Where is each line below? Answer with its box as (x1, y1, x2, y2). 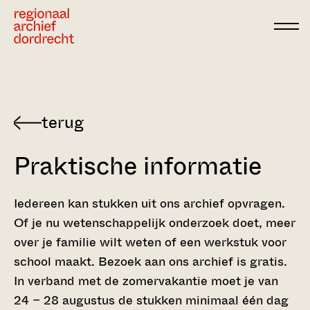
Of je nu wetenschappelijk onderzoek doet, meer (14, 214, 295, 232)
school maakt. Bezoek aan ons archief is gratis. (14, 253, 287, 271)
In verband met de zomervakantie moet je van (14, 272, 278, 290)
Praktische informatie (14, 148, 262, 184)
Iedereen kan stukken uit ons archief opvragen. (14, 194, 285, 212)
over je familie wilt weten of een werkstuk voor (14, 233, 286, 251)
